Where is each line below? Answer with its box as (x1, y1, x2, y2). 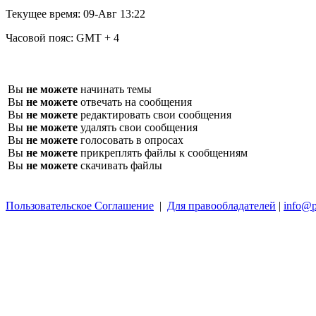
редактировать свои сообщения (78, 108, 231, 121)
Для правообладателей (167, 199, 276, 212)
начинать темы (78, 83, 152, 95)
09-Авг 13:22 (83, 7, 145, 20)
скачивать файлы (78, 159, 162, 171)
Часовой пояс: (6, 31, 76, 44)
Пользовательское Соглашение (6, 199, 154, 212)
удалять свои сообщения (78, 121, 197, 133)
